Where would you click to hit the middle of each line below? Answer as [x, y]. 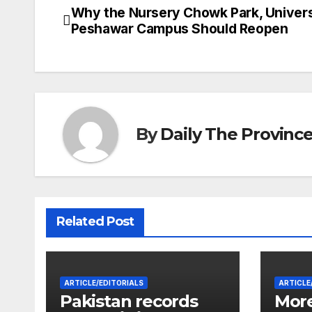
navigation [118, 47]
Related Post [95, 221]
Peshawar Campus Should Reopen [179, 28]
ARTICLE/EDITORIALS [104, 282]
